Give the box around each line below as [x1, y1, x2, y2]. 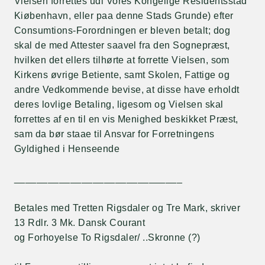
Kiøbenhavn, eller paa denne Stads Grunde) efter [14, 11, 234, 21]
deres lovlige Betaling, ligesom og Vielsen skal [14, 99, 224, 109]
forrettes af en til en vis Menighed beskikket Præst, [14, 114, 238, 124]
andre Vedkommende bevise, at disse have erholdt [14, 85, 240, 95]
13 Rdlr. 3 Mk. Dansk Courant [14, 218, 146, 228]
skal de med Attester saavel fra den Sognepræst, [14, 40, 230, 50]
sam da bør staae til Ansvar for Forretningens [14, 129, 215, 139]
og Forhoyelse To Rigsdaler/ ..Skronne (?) [14, 232, 201, 243]
